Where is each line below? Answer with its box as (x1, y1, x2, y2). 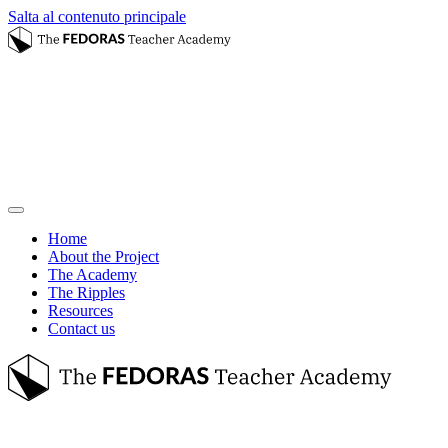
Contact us (48, 320, 115, 337)
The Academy (48, 266, 137, 283)
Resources (48, 302, 113, 319)
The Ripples (48, 284, 125, 301)
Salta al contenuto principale (8, 8, 186, 25)
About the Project (48, 248, 159, 265)
